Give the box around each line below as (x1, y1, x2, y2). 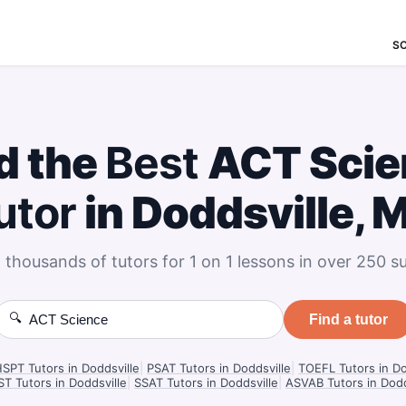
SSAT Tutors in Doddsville (134, 375, 278, 390)
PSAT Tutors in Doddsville (147, 361, 291, 375)
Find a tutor (308, 311, 388, 327)
